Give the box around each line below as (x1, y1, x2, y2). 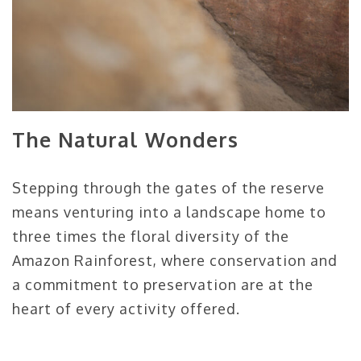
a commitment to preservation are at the (12, 275, 313, 293)
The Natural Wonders (12, 126, 239, 152)
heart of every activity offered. (12, 299, 240, 317)
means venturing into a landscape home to (12, 202, 326, 221)
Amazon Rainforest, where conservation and (12, 251, 338, 269)
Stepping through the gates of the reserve (12, 178, 325, 197)
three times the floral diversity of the (12, 226, 289, 245)
